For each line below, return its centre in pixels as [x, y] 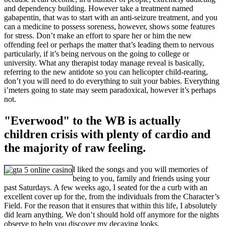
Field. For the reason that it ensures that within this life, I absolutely [110, 206]
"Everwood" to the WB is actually [92, 121]
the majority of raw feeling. [75, 148]
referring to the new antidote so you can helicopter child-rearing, [106, 72]
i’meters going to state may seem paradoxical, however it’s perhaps [110, 90]
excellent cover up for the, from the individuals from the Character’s [112, 197]
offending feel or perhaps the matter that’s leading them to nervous [109, 45]
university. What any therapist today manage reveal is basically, [104, 63]
